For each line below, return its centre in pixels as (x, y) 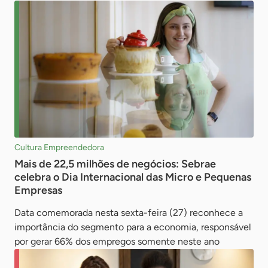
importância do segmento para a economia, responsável (133, 227)
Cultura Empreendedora (59, 147)
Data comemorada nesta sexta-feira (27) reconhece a (129, 212)
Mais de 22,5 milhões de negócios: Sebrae (115, 164)
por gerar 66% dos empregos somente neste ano (117, 241)
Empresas (38, 190)
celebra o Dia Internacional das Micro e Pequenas (133, 177)
